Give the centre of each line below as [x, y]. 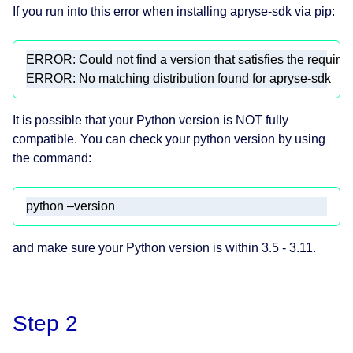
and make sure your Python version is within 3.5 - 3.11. [164, 248]
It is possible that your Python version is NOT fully [150, 121]
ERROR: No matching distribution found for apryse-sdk [180, 79]
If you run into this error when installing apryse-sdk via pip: [174, 12]
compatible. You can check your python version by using [169, 139]
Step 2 [45, 324]
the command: [52, 158]
